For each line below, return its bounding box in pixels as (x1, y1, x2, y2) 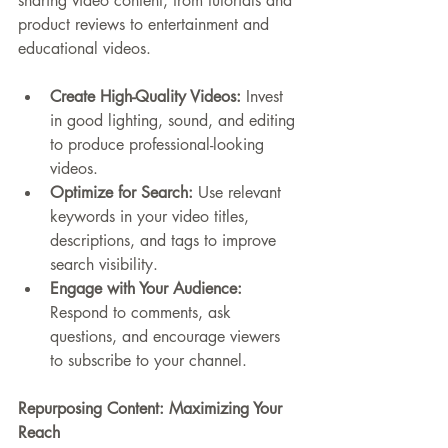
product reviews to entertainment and (18, 14, 274, 36)
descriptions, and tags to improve (50, 230, 281, 252)
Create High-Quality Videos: (50, 86, 241, 108)
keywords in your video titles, (50, 206, 254, 228)
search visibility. (50, 254, 158, 276)
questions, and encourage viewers (50, 326, 285, 348)
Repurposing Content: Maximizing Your (18, 398, 287, 420)
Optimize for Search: (50, 182, 193, 204)
